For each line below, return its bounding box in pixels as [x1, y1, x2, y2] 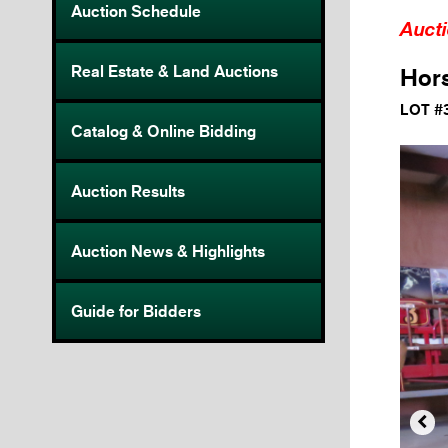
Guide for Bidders [71, 301, 201, 322]
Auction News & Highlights [71, 241, 265, 262]
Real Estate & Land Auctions [71, 61, 278, 82]
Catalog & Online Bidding [71, 121, 256, 142]
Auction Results [71, 181, 185, 202]
